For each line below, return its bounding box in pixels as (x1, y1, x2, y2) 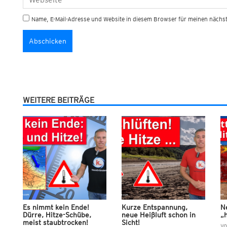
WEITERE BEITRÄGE (22, 95, 94, 105)
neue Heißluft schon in (121, 211, 196, 219)
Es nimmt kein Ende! (22, 203, 89, 212)
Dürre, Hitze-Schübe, (22, 211, 91, 219)
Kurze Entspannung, (121, 203, 187, 212)
